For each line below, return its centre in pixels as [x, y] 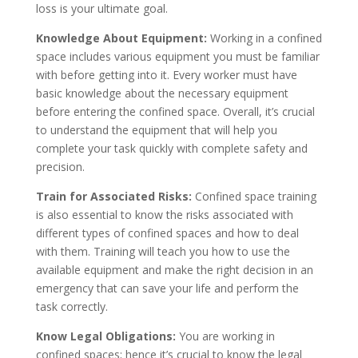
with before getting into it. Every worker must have [166, 74]
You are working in [225, 336]
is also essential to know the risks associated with [164, 214]
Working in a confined [264, 38]
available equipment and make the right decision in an [174, 269]
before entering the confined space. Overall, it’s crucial [175, 111]
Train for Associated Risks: [113, 196]
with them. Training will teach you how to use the [163, 251]
